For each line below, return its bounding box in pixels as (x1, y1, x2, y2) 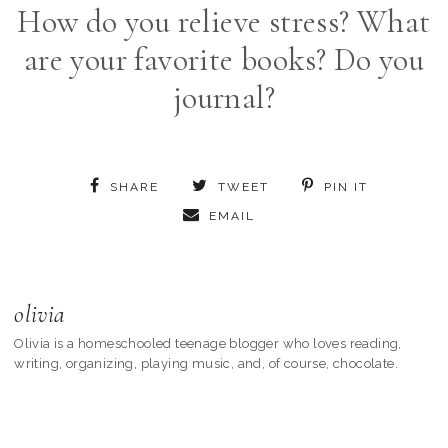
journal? (172, 77, 276, 117)
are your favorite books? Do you (23, 39, 425, 79)
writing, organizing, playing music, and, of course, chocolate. (14, 355, 399, 371)
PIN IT (323, 179, 368, 194)
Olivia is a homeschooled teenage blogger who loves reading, (14, 335, 402, 351)
